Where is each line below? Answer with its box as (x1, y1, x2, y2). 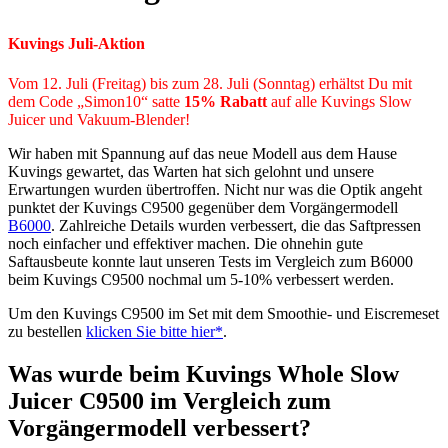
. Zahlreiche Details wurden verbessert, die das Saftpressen (51, 216, 421, 234)
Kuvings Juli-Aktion (8, 34, 145, 52)
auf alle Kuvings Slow (267, 92, 412, 110)
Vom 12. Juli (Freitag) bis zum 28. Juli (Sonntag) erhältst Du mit (8, 74, 412, 92)
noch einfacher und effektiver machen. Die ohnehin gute (8, 234, 363, 252)
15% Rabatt (184, 92, 267, 110)
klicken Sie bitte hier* (86, 322, 223, 340)
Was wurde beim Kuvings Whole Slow (8, 360, 399, 387)
